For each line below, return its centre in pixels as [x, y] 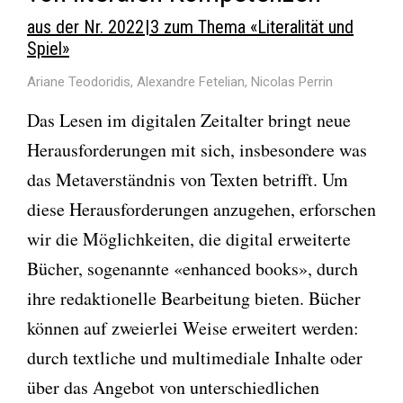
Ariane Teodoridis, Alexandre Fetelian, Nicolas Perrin [180, 82]
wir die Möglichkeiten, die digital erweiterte [189, 238]
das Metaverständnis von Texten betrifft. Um [188, 179]
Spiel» [48, 48]
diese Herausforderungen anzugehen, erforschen [201, 209]
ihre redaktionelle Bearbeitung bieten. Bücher [194, 298]
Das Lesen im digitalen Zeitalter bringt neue [189, 120]
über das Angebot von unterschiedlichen [173, 387]
